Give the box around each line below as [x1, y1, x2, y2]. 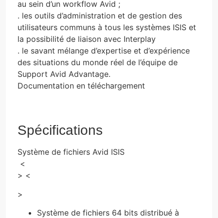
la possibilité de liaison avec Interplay [18, 34, 158, 44]
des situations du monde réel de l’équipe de [18, 57, 178, 67]
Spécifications [18, 123, 103, 138]
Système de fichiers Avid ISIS [18, 147, 125, 157]
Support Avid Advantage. [18, 69, 110, 79]
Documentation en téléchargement [18, 80, 145, 91]
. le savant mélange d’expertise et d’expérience [18, 45, 190, 55]
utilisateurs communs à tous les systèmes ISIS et [18, 22, 196, 32]
